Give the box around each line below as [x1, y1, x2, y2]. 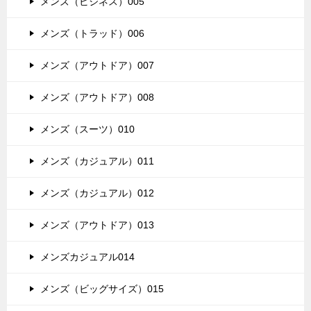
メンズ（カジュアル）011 [40, 155, 154, 167]
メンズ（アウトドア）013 [40, 219, 154, 230]
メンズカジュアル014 [40, 251, 135, 262]
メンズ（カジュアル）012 [40, 187, 154, 199]
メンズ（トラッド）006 [40, 27, 144, 39]
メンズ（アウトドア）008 [40, 91, 154, 103]
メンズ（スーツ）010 [40, 123, 135, 135]
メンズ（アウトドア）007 [40, 59, 154, 71]
